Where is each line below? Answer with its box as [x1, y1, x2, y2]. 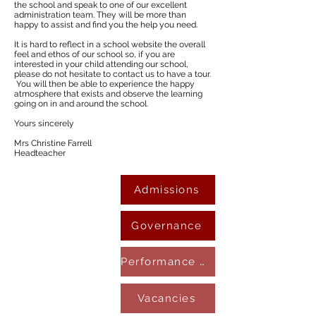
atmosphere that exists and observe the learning [14, 89, 202, 99]
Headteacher [14, 148, 66, 158]
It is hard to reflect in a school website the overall [14, 39, 205, 49]
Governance [131, 219, 202, 232]
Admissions [133, 183, 200, 196]
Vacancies [137, 292, 196, 305]
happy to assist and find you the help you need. [14, 20, 197, 30]
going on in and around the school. [14, 99, 148, 109]
